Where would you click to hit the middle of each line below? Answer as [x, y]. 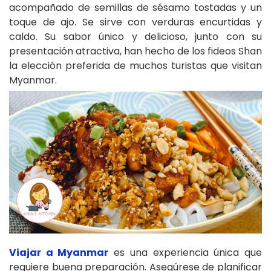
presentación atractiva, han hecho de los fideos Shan [135, 51]
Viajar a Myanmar [59, 253]
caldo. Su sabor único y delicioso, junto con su [135, 37]
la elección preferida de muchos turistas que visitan [135, 66]
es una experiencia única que [185, 253]
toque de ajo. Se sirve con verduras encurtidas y [135, 22]
